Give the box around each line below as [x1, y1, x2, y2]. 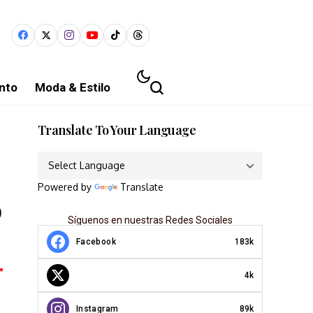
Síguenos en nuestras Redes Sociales [68, 214, 233, 226]
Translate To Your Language [38, 122, 196, 138]
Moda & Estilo [35, 80, 110, 94]
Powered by [38, 181, 94, 193]
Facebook [76, 236, 116, 247]
